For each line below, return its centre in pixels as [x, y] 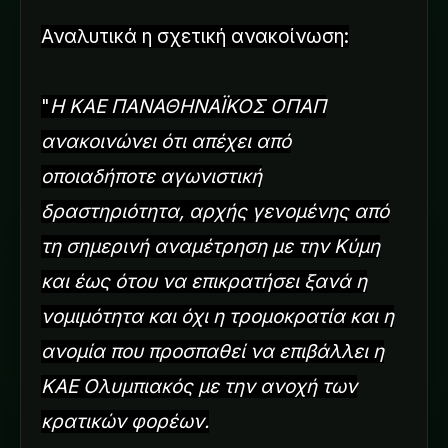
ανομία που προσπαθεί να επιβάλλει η [212, 351]
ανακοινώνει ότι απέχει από [166, 141]
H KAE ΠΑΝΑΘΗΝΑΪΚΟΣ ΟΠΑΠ [188, 106]
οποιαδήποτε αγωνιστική [151, 176]
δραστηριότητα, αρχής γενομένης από [215, 211]
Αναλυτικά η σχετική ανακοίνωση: [195, 36]
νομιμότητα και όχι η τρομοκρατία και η [217, 316]
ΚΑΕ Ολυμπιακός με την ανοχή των [199, 386]
